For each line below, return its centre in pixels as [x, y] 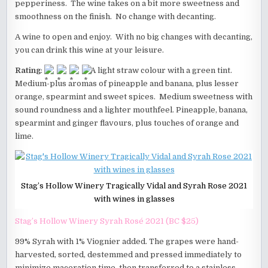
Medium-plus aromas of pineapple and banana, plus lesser [127, 83]
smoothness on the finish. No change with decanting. [116, 16]
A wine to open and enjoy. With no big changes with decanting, [134, 36]
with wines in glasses [134, 199]
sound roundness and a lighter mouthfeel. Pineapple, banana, [132, 109]
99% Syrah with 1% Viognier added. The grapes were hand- [127, 241]
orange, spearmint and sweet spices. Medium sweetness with [134, 96]
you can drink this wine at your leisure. [90, 50]
